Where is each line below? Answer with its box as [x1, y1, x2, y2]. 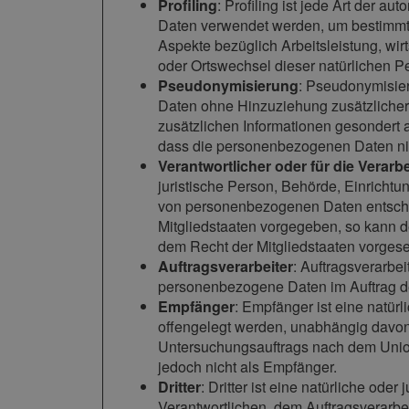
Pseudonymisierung [158, 75, 299, 97]
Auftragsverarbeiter [158, 256, 293, 278]
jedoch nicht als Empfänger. [158, 356, 337, 378]
